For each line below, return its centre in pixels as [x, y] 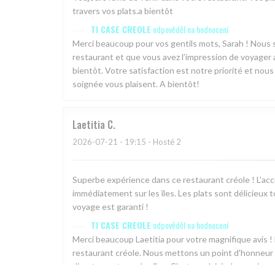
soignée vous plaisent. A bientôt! [136, 84]
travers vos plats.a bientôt [123, 11]
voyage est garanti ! [110, 207]
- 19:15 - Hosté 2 [149, 142]
